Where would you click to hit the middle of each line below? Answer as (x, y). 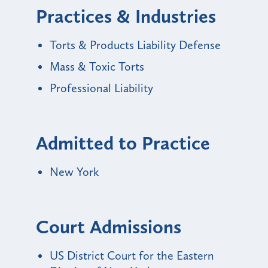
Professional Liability (101, 88)
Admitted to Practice (123, 143)
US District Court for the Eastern (132, 255)
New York (74, 171)
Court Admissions (109, 226)
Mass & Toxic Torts (97, 66)
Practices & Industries (126, 16)
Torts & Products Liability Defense (135, 45)
